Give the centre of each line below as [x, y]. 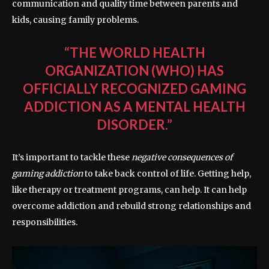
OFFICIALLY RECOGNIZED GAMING [134, 89]
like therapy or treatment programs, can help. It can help [129, 190]
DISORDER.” [134, 125]
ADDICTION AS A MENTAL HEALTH [134, 107]
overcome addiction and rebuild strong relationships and [131, 206]
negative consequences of [182, 158]
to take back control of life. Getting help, [167, 174]
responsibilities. [45, 222]
